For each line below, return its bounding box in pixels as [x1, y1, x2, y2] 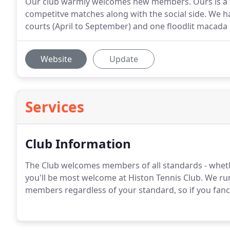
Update [109, 53, 138, 65]
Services [25, 97, 84, 117]
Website [40, 53, 72, 65]
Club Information [25, 135, 131, 152]
